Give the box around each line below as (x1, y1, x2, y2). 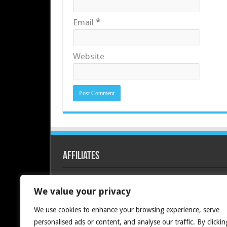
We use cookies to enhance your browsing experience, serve (34, 206, 219, 214)
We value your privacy (34, 186, 131, 197)
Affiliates (62, 150, 99, 162)
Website (72, 51, 104, 61)
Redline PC (62, 173, 103, 183)
